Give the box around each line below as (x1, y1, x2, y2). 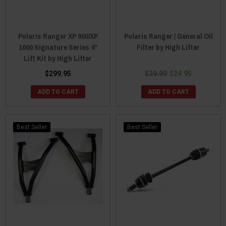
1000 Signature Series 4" (18, 41, 97, 52)
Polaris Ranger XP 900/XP (18, 30, 98, 41)
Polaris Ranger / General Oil (124, 30, 213, 41)
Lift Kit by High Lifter (24, 52, 92, 64)
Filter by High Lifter (137, 41, 200, 52)
